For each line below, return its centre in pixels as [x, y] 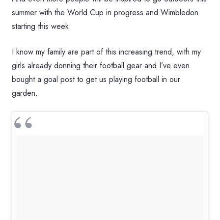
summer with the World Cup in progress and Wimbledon [105, 13]
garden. [25, 93]
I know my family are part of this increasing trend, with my [106, 52]
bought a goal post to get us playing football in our [96, 79]
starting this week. [41, 26]
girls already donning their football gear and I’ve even [101, 66]
